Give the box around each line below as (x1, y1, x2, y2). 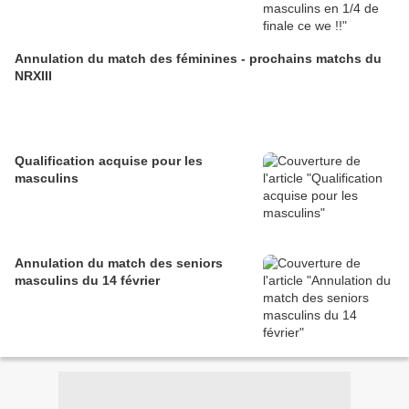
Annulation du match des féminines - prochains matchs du (15, 51, 382, 67)
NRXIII (15, 68, 52, 84)
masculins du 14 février (15, 273, 160, 288)
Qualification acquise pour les (15, 153, 203, 169)
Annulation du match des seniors (15, 256, 223, 271)
